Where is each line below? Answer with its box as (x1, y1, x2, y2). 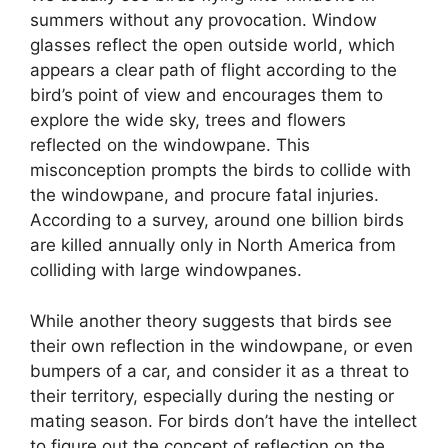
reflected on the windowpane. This (30, 135, 310, 156)
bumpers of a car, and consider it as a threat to (30, 360, 409, 381)
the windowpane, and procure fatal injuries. (30, 185, 379, 206)
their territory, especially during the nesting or (30, 385, 394, 406)
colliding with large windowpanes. (30, 260, 302, 281)
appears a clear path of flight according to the (30, 60, 397, 81)
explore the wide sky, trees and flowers (30, 110, 346, 131)
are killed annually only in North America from (30, 235, 396, 256)
